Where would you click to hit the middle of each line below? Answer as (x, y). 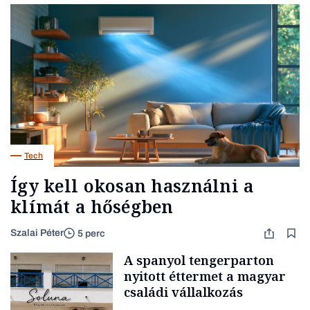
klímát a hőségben (92, 207)
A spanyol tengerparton (199, 261)
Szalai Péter (37, 233)
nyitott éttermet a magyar (205, 276)
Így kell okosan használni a (132, 186)
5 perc (91, 233)
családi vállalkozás (183, 292)
